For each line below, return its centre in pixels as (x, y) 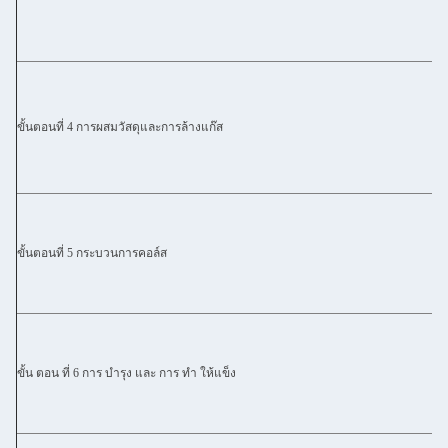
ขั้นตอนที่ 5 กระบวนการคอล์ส (92, 253)
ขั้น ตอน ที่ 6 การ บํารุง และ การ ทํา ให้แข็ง (126, 373)
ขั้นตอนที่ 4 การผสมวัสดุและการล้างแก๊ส (120, 127)
